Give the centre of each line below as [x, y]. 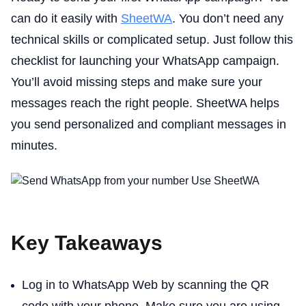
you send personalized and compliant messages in [149, 124]
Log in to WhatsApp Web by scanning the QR [145, 285]
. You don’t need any [228, 18]
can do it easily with [66, 18]
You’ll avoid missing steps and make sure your [137, 82]
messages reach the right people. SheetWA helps [145, 103]
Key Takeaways [87, 243]
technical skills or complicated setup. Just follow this [152, 40]
